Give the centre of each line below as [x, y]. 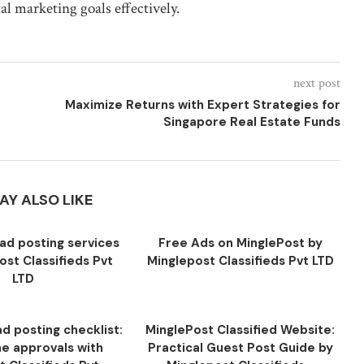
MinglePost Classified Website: [240, 329]
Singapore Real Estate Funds [251, 121]
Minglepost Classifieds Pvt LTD [240, 260]
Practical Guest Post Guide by [240, 347]
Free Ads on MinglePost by [240, 243]
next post [316, 83]
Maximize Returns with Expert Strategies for [202, 104]
